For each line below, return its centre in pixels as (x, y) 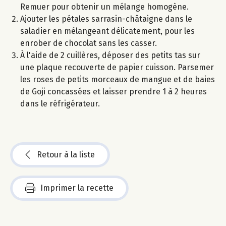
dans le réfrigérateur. (60, 104)
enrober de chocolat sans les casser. (89, 43)
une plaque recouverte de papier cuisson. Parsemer (117, 68)
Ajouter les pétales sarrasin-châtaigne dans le (106, 19)
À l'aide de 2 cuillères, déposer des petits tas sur (110, 55)
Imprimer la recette (77, 188)
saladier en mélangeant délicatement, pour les (107, 31)
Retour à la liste (66, 155)
